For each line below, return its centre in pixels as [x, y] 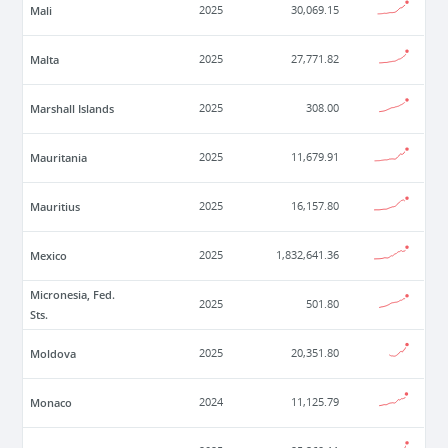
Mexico [49, 256]
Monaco [51, 403]
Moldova [53, 354]
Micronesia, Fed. [73, 295]
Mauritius [55, 207]
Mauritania [59, 158]
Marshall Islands [72, 109]
